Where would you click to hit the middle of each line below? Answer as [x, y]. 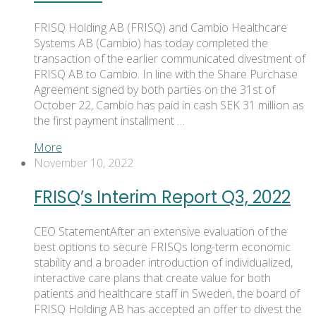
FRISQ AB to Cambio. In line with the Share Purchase [166, 74]
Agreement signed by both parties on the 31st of [154, 90]
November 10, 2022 [84, 163]
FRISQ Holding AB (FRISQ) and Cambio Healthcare [160, 28]
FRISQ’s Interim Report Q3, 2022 [162, 197]
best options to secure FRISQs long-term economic [162, 247]
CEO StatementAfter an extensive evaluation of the [160, 232]
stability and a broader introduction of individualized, [163, 263]
